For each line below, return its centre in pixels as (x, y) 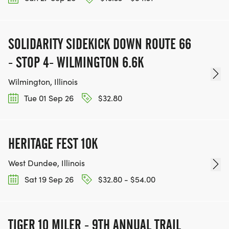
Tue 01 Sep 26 (48, 98)
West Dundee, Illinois (47, 163)
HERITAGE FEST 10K (53, 143)
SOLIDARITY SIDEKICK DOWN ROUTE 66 (100, 44)
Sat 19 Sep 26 (48, 179)
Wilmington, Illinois (43, 81)
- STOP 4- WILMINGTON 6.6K (76, 62)
